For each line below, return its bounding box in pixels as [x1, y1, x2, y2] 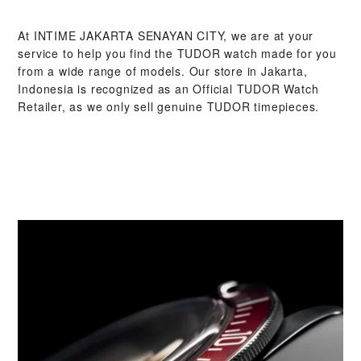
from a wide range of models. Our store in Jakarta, [18, 62, 308, 79]
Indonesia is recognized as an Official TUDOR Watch [18, 80, 319, 97]
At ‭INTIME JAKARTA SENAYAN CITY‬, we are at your [18, 27, 314, 44]
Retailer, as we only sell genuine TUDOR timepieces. [18, 98, 320, 114]
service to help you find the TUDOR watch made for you [18, 44, 337, 61]
